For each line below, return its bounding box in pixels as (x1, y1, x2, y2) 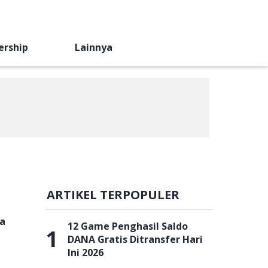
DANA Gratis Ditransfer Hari (68, 233, 203, 246)
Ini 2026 (68, 246, 103, 259)
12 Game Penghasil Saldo (68, 220, 188, 233)
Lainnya (74, 41, 112, 54)
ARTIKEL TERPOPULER (47, 187, 179, 203)
